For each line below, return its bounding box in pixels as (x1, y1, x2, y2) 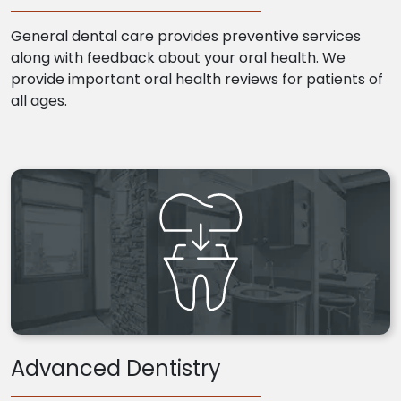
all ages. (11, 90, 67, 111)
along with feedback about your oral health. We (11, 47, 346, 68)
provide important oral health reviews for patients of (11, 69, 383, 90)
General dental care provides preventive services (11, 26, 361, 47)
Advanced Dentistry (11, 354, 221, 383)
